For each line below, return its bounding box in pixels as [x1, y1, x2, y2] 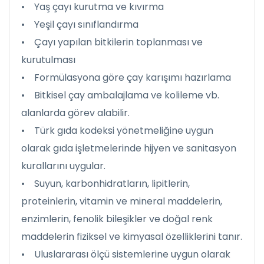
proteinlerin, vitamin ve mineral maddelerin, [21, 194, 222, 208]
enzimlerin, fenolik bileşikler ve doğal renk [21, 212, 213, 226]
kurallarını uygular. [21, 159, 105, 173]
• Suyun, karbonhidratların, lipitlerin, [21, 177, 190, 190]
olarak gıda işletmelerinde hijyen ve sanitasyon [21, 141, 236, 155]
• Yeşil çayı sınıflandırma [21, 18, 138, 31]
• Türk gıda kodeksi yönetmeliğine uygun [21, 124, 213, 137]
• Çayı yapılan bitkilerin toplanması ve [21, 35, 203, 49]
